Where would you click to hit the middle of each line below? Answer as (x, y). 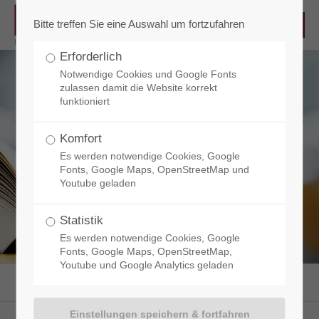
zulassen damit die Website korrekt (139, 88)
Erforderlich (91, 57)
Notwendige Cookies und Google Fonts (148, 74)
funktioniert (85, 101)
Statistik (82, 220)
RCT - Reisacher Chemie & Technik (133, 277)
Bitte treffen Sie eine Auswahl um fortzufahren (139, 24)
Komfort (81, 138)
